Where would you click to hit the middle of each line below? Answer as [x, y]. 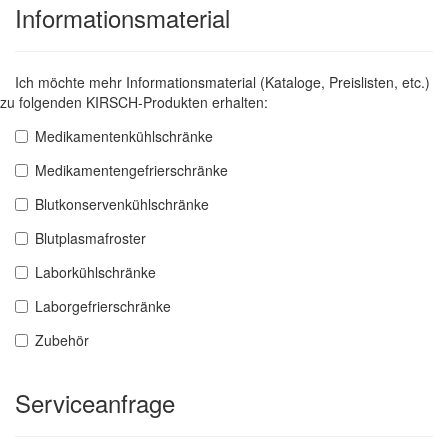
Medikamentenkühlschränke [124, 136]
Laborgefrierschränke [103, 306]
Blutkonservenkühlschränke [122, 204]
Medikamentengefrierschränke [131, 170]
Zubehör [62, 340]
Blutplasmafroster [90, 238]
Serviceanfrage [95, 403]
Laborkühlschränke [95, 272]
